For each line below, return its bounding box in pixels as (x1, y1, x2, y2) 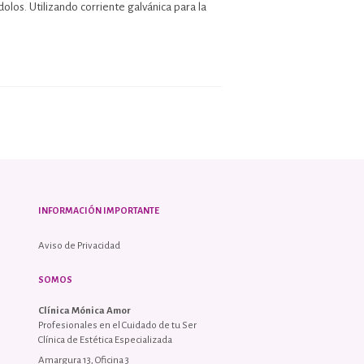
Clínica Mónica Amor (38, 305, 131, 316)
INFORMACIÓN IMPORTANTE (38, 205, 159, 215)
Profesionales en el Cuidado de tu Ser (38, 319, 197, 331)
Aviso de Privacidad (38, 240, 120, 251)
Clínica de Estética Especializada (38, 334, 172, 345)
